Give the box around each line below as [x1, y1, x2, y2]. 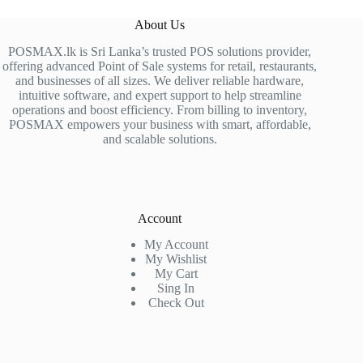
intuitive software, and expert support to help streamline [18, 88, 301, 102]
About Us [135, 17, 186, 32]
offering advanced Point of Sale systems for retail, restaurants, [2, 58, 318, 73]
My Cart [154, 267, 198, 281]
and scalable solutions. [102, 131, 217, 146]
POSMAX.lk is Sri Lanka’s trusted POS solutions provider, [8, 44, 312, 58]
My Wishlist [145, 252, 207, 267]
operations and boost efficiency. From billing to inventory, [12, 102, 308, 117]
